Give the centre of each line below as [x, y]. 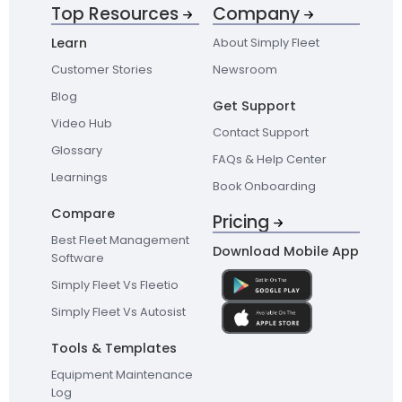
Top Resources [115, 14]
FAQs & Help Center [269, 160]
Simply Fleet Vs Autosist [119, 312]
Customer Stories [102, 70]
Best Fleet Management [121, 240]
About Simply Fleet [266, 43]
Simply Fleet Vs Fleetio [115, 285]
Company [256, 14]
